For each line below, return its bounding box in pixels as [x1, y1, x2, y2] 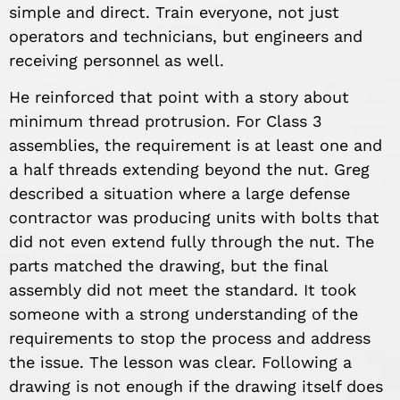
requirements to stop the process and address [9, 329, 371, 348]
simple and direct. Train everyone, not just [9, 2, 339, 21]
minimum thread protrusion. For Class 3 [9, 112, 322, 131]
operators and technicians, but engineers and [9, 26, 362, 46]
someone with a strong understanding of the [9, 304, 358, 324]
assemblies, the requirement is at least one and [9, 136, 382, 155]
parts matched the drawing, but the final [9, 256, 328, 276]
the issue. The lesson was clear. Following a [9, 353, 352, 372]
